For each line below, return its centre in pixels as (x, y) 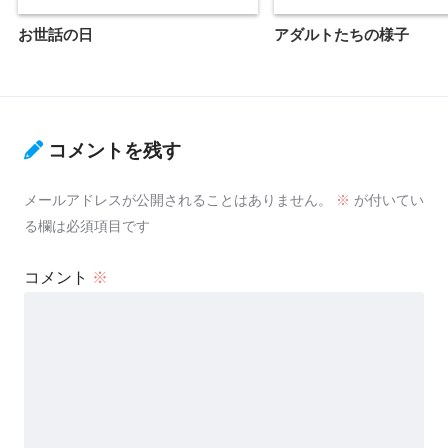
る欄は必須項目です (87, 226)
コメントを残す (114, 150)
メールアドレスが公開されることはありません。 (178, 200)
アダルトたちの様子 (341, 34)
